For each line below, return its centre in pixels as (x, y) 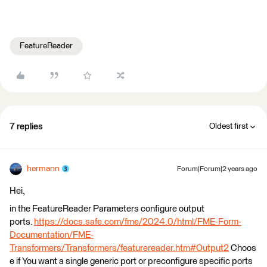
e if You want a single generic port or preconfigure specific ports (131, 261)
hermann (43, 168)
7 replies (26, 126)
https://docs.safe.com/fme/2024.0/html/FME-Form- (138, 222)
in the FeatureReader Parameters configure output (107, 209)
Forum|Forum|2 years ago (217, 169)
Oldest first (229, 126)
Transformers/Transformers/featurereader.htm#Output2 (119, 248)
